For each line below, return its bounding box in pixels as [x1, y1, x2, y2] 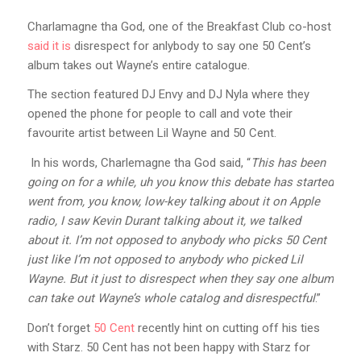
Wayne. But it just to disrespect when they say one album [27, 272, 334, 287]
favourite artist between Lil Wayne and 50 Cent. [27, 126, 280, 141]
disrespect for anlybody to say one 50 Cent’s [70, 38, 311, 53]
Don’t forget [27, 320, 93, 335]
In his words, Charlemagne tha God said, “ [27, 156, 251, 171]
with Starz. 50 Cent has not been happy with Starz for [27, 339, 310, 355]
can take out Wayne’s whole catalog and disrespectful [27, 291, 315, 306]
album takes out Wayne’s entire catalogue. [27, 57, 253, 73]
